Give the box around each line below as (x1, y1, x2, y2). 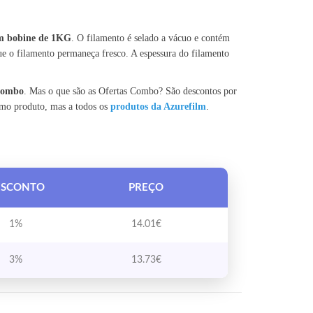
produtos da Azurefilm (110, 101, 206, 112)
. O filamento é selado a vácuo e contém (71, 33, 230, 43)
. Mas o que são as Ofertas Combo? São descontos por (23, 86, 237, 96)
